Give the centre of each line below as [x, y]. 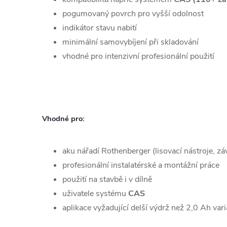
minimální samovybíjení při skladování [130, 42]
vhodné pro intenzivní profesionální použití [138, 56]
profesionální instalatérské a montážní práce [141, 165]
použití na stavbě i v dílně [107, 180]
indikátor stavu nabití [100, 28]
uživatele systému [95, 194]
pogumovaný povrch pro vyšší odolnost [133, 14]
